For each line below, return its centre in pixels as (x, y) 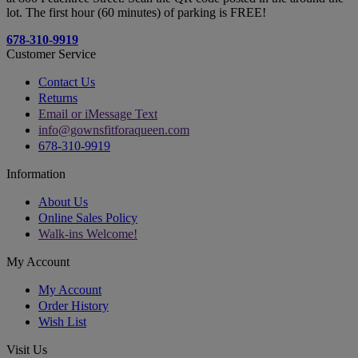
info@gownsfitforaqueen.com (114, 130)
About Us (63, 202)
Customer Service (51, 54)
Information (36, 174)
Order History (74, 306)
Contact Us (67, 82)
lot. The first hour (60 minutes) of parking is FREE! (136, 13)
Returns (58, 98)
